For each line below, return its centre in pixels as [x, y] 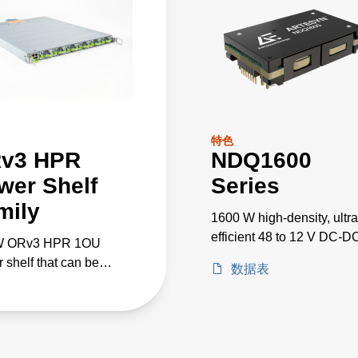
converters [241, 256]
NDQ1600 [261, 160]
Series [245, 185]
